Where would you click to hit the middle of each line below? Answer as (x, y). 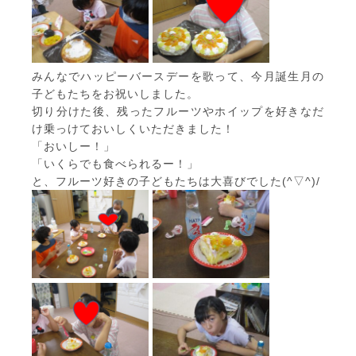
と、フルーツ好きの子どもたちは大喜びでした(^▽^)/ (176, 182)
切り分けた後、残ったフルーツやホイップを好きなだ (178, 112)
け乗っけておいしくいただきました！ (133, 129)
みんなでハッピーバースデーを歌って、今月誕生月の (178, 77)
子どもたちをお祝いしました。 (115, 94)
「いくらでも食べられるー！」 (115, 164)
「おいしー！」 (74, 147)
